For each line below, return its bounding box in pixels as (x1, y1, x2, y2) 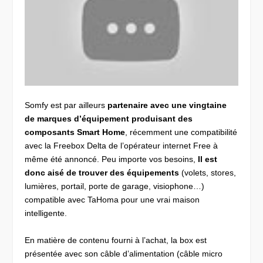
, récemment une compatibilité (125, 127, 238, 137)
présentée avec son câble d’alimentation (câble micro (25, 248, 223, 258)
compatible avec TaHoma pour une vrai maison (25, 195, 200, 205)
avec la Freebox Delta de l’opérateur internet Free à (25, 141, 218, 151)
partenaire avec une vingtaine (107, 100, 227, 110)
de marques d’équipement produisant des (25, 114, 193, 124)
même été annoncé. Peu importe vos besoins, (25, 154, 198, 164)
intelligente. (25, 208, 68, 218)
